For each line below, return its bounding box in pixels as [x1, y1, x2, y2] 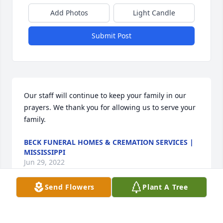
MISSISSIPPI [24, 147, 65, 157]
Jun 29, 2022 [24, 157, 65, 167]
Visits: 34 [97, 198, 126, 208]
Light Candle [133, 8, 175, 18]
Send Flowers [44, 182, 95, 192]
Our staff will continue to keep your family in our [24, 91, 186, 101]
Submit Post [92, 31, 131, 41]
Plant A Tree [142, 182, 188, 192]
